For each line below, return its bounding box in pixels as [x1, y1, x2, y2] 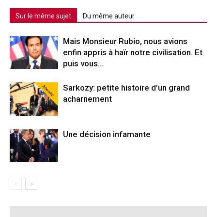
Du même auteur [83, 12, 135, 20]
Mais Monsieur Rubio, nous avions [63, 36, 187, 46]
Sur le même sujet [15, 12, 71, 20]
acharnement [63, 94, 112, 104]
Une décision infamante [63, 129, 151, 139]
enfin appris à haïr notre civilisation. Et [63, 47, 202, 57]
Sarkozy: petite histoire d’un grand [63, 83, 190, 93]
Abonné [40, 82, 56, 98]
